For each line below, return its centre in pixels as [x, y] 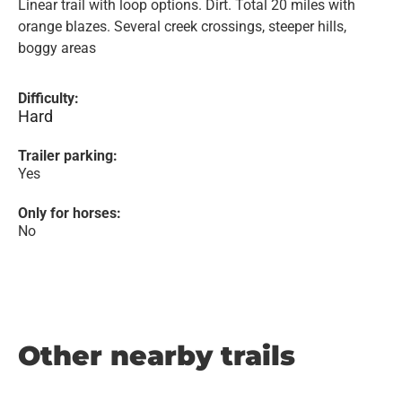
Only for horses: [70, 213]
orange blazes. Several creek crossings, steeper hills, [182, 26]
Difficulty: [48, 98]
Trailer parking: [68, 156]
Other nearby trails [157, 356]
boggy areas [57, 48]
